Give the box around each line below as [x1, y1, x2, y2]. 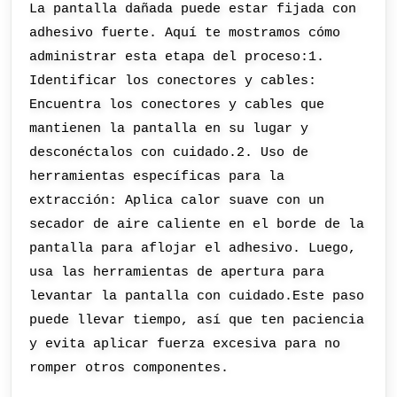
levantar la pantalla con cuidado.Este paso [29, 287, 365, 304]
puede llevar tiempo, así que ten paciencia [29, 311, 365, 328]
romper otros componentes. [29, 359, 230, 376]
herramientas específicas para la [29, 167, 285, 184]
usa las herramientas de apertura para [29, 263, 325, 280]
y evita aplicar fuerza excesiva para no [29, 335, 341, 352]
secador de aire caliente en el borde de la [29, 215, 365, 232]
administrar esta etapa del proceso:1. [29, 48, 325, 65]
